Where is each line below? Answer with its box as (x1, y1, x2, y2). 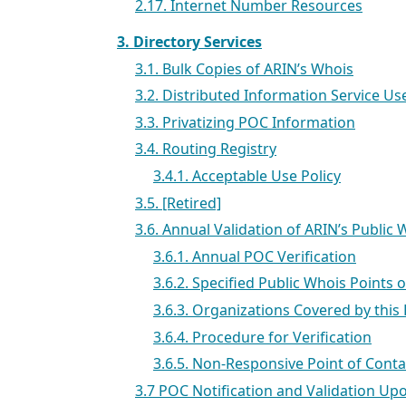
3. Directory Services (117, 32, 262, 53)
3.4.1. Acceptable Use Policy (153, 166, 341, 187)
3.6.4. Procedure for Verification (153, 326, 372, 347)
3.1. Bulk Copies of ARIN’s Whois (135, 58, 353, 79)
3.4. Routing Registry (135, 139, 276, 159)
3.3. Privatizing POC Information (135, 111, 355, 132)
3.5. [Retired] (135, 192, 221, 213)
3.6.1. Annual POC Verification (153, 246, 356, 266)
